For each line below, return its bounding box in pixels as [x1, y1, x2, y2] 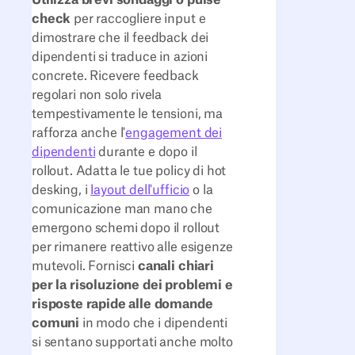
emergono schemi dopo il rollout [32, 221, 220, 235]
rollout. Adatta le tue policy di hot [32, 164, 227, 177]
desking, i [32, 183, 91, 197]
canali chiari [137, 259, 214, 273]
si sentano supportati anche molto [32, 335, 233, 349]
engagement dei [125, 126, 223, 139]
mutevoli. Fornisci [32, 259, 138, 273]
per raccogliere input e [71, 12, 206, 25]
